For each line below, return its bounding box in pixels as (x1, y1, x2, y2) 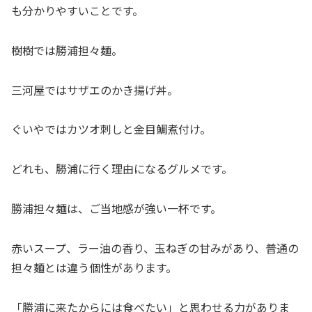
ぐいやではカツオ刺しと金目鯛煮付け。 (11, 120, 211, 138)
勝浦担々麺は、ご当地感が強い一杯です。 (11, 200, 221, 217)
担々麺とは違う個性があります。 (11, 258, 177, 276)
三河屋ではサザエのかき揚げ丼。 (11, 81, 178, 98)
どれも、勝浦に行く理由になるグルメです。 (11, 160, 233, 178)
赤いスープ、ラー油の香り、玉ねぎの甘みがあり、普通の (11, 239, 299, 256)
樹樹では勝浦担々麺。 (11, 41, 123, 58)
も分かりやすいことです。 (11, 2, 143, 19)
